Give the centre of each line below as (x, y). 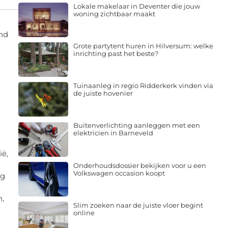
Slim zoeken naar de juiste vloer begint (138, 205)
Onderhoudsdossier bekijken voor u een (139, 165)
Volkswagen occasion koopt (119, 173)
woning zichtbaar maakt (114, 13)
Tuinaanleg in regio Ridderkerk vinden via (143, 86)
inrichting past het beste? (116, 53)
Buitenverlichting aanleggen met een (136, 125)
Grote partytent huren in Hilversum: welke (143, 46)
